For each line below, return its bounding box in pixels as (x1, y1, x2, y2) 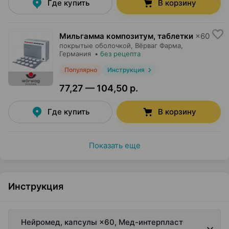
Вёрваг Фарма (135, 41, 181, 50)
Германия (59, 50, 91, 58)
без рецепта (100, 50, 141, 58)
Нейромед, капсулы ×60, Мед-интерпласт (21, 217, 183, 227)
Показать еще (88, 141, 141, 150)
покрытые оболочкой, (59, 41, 133, 50)
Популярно (64, 66, 97, 74)
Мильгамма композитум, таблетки (59, 31, 193, 41)
